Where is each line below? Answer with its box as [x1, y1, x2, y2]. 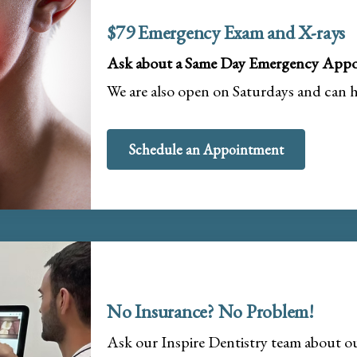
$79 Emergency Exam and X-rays [107, 19, 346, 45]
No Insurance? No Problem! [107, 299, 314, 324]
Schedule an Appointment [128, 139, 284, 159]
